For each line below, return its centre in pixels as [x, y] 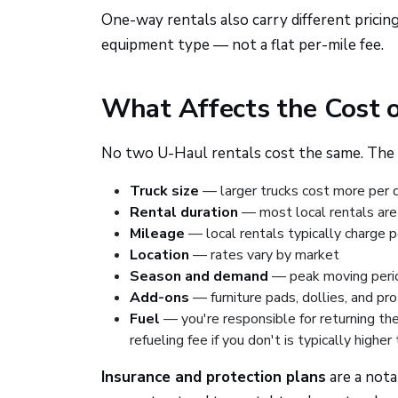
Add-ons [159, 298]
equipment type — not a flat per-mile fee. [243, 45]
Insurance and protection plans [214, 377]
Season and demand [199, 276]
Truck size [164, 191]
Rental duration [184, 212]
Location [159, 255]
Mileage [157, 234]
